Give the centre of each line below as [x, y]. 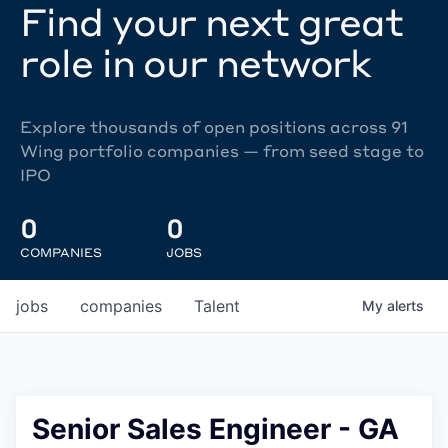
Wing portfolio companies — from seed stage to [222, 150]
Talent [217, 306]
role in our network [196, 61]
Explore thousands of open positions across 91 [214, 126]
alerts [405, 306]
